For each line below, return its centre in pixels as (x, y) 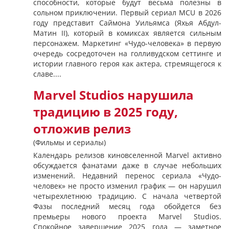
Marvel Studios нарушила (113, 95)
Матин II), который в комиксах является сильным (127, 33)
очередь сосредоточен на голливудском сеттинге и (127, 53)
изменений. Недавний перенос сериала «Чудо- (127, 176)
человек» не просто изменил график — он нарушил (127, 186)
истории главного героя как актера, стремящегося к (127, 64)
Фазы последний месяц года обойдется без (127, 206)
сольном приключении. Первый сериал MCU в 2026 (127, 13)
